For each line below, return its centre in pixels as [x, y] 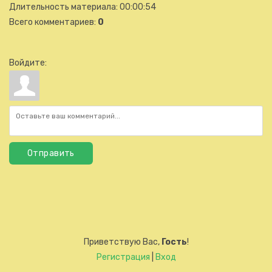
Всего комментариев [52, 22]
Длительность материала [63, 7]
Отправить [51, 153]
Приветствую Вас [121, 242]
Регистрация [123, 257]
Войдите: [28, 63]
